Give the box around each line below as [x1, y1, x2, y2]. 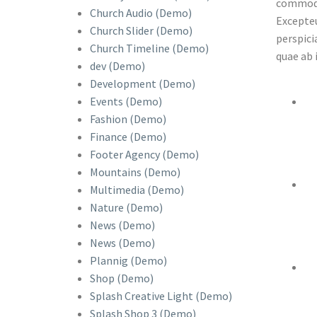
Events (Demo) [90, 93, 162, 108]
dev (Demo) [90, 58, 145, 73]
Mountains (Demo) [90, 164, 180, 179]
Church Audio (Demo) [90, 5, 192, 20]
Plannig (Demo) [90, 253, 167, 267]
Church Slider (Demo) [90, 23, 192, 38]
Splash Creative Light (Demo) [90, 288, 232, 303]
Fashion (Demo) [90, 111, 166, 126]
